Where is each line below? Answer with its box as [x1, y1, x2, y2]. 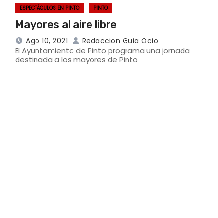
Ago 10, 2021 [26, 36, 68, 46]
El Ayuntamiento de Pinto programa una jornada [15, 45, 190, 55]
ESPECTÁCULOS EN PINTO [20, 4, 79, 12]
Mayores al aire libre [15, 18, 117, 31]
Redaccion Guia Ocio [80, 36, 158, 46]
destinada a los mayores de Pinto [15, 54, 138, 65]
